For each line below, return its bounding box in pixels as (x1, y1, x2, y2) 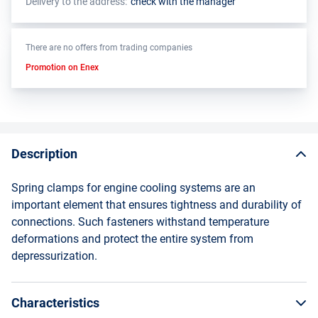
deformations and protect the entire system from (11, 232, 253, 246)
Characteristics (11, 295, 99, 310)
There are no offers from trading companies (26, 43, 192, 53)
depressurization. (11, 249, 97, 263)
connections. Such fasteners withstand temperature (11, 215, 269, 229)
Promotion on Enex (26, 62, 99, 72)
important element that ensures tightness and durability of (11, 198, 302, 212)
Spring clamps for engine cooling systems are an (11, 181, 256, 194)
